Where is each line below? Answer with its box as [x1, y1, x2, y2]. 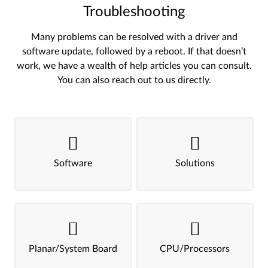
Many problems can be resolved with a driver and [31, 32, 237, 42]
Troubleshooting [83, 5, 185, 19]
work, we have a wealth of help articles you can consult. [16, 61, 252, 71]
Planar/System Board [28, 244, 117, 254]
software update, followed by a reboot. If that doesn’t [22, 47, 246, 56]
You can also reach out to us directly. [57, 75, 211, 85]
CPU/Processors [160, 244, 230, 254]
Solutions [175, 159, 215, 168]
